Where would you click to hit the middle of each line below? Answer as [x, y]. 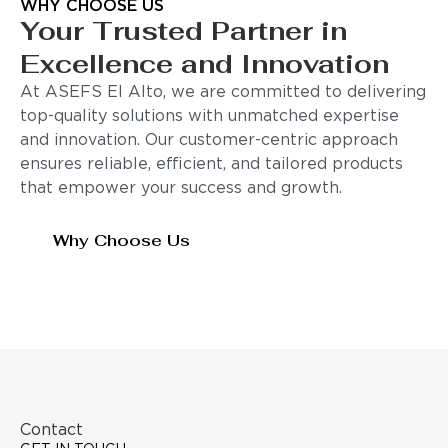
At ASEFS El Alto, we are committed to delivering [223, 93]
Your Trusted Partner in [183, 31]
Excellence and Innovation [204, 64]
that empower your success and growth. [181, 189]
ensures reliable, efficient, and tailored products [211, 165]
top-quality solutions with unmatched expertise [209, 117]
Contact [51, 431]
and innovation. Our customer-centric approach [209, 141]
